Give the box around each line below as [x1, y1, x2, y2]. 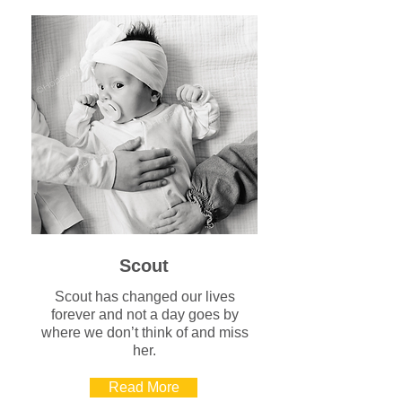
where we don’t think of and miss [40, 325, 249, 340]
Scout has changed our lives [54, 289, 235, 304]
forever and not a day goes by [50, 307, 239, 322]
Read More [108, 380, 179, 395]
